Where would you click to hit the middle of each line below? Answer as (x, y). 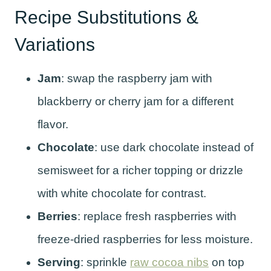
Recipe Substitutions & (106, 18)
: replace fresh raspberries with (157, 217)
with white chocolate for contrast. (122, 194)
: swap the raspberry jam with (137, 79)
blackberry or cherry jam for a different (135, 102)
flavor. (53, 125)
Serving (59, 263)
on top (227, 263)
